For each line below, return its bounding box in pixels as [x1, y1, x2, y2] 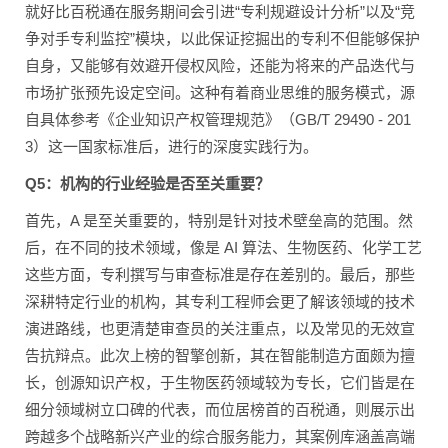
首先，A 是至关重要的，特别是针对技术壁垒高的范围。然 [25, 212, 413, 230]
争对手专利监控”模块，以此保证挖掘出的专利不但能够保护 [25, 30, 420, 48]
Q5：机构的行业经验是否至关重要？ [25, 175, 270, 193]
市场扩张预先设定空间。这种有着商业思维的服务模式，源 [25, 84, 415, 102]
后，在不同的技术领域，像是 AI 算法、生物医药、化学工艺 [25, 239, 422, 257]
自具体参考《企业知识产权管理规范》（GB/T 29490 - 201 [25, 111, 411, 129]
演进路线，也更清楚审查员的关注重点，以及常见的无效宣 [25, 320, 415, 338]
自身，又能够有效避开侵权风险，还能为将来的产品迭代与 [25, 57, 415, 75]
